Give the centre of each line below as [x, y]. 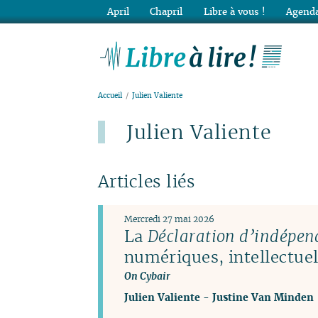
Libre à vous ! [234, 11]
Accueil [110, 96]
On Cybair [147, 275]
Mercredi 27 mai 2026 [169, 219]
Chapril [166, 11]
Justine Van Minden [263, 297]
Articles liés [147, 182]
